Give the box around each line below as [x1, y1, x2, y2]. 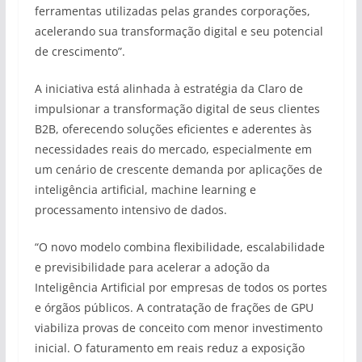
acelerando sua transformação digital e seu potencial [34, 23, 323, 39]
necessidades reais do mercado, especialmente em [34, 141, 312, 157]
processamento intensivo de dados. [34, 202, 227, 217]
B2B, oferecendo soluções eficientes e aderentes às [34, 121, 312, 137]
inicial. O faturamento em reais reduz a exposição [34, 340, 305, 356]
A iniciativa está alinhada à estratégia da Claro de [34, 81, 303, 96]
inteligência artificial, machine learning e [34, 182, 256, 197]
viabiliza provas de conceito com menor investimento [34, 320, 322, 335]
